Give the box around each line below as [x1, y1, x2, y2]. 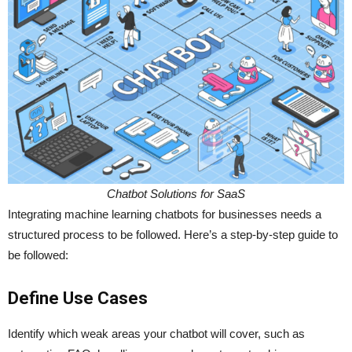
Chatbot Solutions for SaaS [107, 187, 245, 201]
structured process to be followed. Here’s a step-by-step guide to [8, 228, 338, 242]
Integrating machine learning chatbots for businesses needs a [8, 207, 321, 222]
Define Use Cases [8, 288, 148, 309]
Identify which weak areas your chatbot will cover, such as [8, 327, 305, 341]
